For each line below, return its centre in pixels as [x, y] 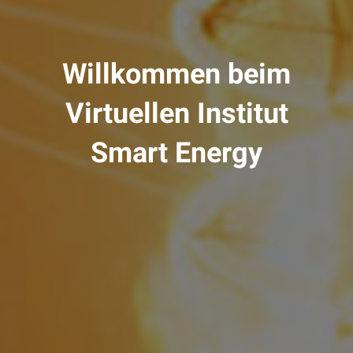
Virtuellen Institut [176, 113]
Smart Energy [176, 153]
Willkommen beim [176, 74]
